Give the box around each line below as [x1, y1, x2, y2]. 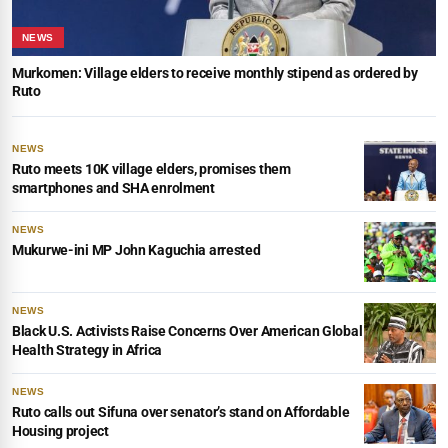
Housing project [12, 422, 109, 439]
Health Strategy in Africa [12, 341, 162, 358]
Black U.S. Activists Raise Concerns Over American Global [12, 322, 363, 339]
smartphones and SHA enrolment [12, 179, 215, 196]
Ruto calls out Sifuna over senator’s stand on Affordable [12, 403, 350, 420]
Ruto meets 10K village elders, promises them [12, 160, 291, 177]
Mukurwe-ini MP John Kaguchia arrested [12, 241, 261, 258]
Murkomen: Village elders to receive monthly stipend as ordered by [12, 64, 418, 81]
